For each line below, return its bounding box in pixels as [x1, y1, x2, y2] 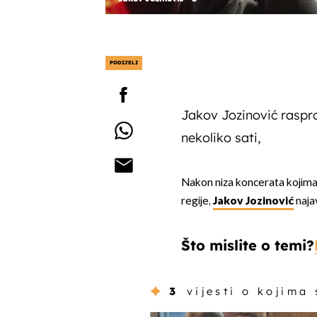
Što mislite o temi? [180, 236, 314, 254]
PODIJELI [109, 59, 138, 66]
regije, [180, 194, 213, 208]
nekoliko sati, [180, 129, 260, 146]
